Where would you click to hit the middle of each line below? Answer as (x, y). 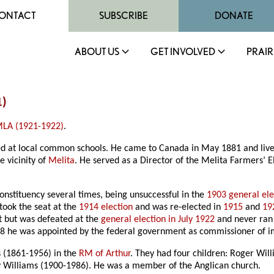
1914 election (106, 208)
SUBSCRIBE (124, 16)
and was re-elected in (178, 208)
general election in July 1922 (158, 220)
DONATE (234, 16)
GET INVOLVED (183, 52)
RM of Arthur (105, 254)
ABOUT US (97, 52)
